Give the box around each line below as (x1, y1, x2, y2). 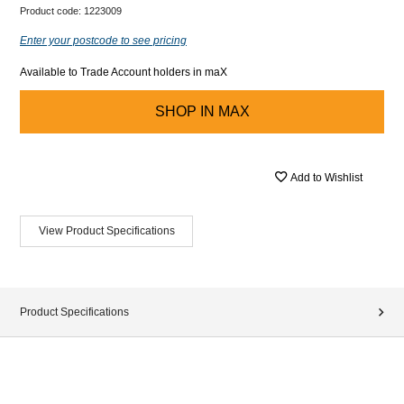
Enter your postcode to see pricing (20, 33, 187, 47)
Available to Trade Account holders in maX (20, 65, 227, 78)
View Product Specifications (38, 224, 175, 237)
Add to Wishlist (290, 171, 363, 184)
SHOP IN (154, 103, 215, 119)
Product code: (20, 5, 84, 16)
